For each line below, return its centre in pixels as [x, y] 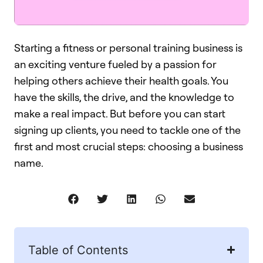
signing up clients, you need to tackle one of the [127, 130]
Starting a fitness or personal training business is [128, 48]
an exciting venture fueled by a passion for [115, 64]
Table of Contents [78, 250]
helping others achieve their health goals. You [121, 81]
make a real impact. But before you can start [120, 114]
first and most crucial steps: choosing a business [129, 146]
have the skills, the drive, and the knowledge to [124, 97]
